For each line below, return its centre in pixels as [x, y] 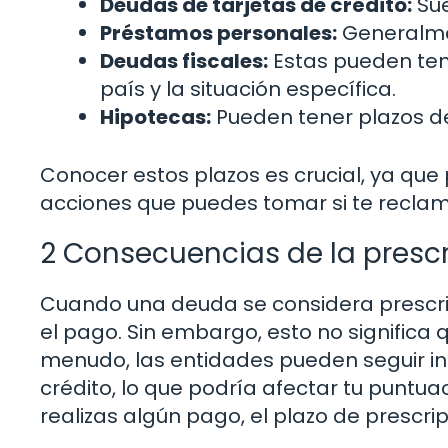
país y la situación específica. [248, 89]
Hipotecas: [155, 117]
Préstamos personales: [218, 33]
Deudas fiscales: [184, 61]
